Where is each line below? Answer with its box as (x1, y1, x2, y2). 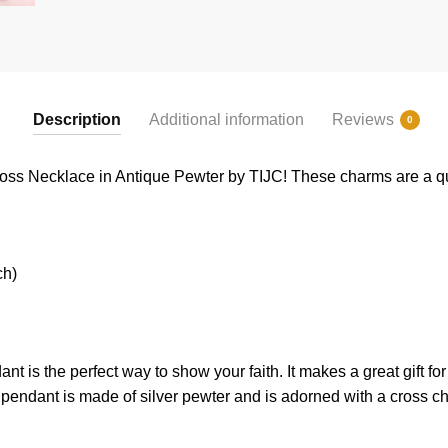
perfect (65, 363, 118, 381)
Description (32, 111, 121, 129)
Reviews (331, 111, 394, 129)
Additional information (148, 111, 304, 129)
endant (9, 388, 59, 406)
